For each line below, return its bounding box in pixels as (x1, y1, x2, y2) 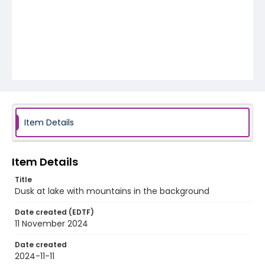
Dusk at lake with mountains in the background (15, 185, 209, 197)
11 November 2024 (15, 218, 88, 230)
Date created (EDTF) (15, 207, 94, 217)
